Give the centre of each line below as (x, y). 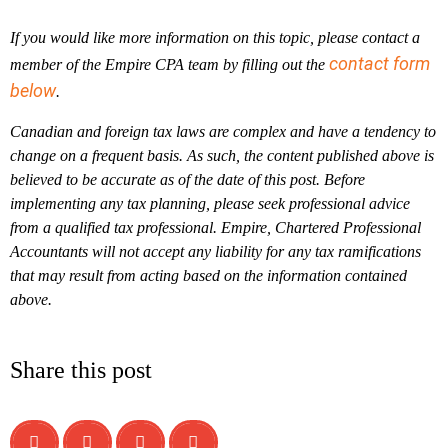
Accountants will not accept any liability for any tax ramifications (215, 251)
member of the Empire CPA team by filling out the (169, 64)
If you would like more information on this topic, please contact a (215, 37)
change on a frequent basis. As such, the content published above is (222, 155)
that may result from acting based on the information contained (208, 275)
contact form (379, 63)
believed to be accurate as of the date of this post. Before (187, 179)
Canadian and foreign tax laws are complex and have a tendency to (223, 131)
